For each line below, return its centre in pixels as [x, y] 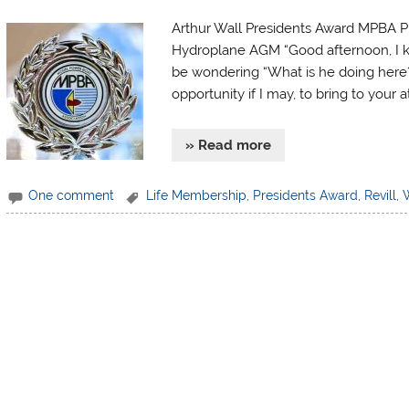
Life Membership [196, 196]
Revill [380, 196]
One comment [72, 196]
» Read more [228, 146]
